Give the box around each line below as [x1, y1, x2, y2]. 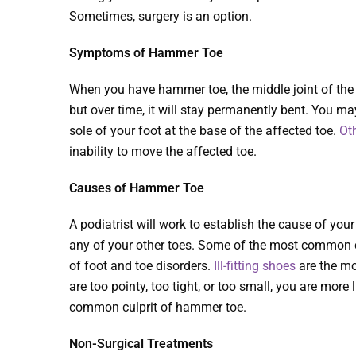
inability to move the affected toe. [69, 144, 257, 160]
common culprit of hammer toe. [69, 300, 246, 315]
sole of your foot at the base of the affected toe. [69, 123, 339, 139]
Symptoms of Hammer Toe [69, 45, 223, 61]
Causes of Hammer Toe [69, 180, 204, 196]
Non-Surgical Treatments [69, 336, 213, 352]
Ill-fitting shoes [214, 258, 296, 274]
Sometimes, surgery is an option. [69, 9, 252, 25]
